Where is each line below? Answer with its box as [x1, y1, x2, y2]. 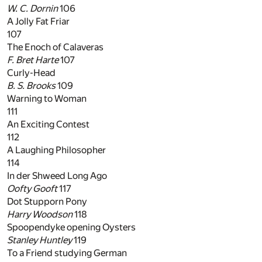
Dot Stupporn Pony [7, 196, 87, 208]
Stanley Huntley [7, 235, 72, 246]
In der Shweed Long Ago [7, 170, 107, 182]
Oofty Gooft [7, 183, 57, 195]
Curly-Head [7, 67, 56, 79]
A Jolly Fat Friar [7, 16, 70, 27]
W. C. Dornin [7, 3, 58, 15]
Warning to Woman [7, 93, 87, 105]
